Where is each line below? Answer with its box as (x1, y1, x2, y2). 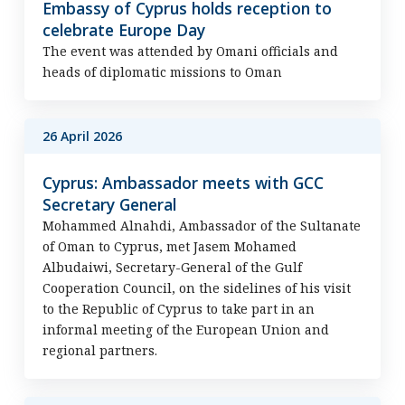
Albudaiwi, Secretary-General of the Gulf (42, 259, 302, 276)
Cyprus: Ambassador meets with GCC (42, 172, 324, 193)
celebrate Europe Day (42, 19, 205, 41)
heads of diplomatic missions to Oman (42, 63, 282, 80)
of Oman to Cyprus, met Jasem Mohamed (42, 238, 297, 255)
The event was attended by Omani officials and (42, 42, 338, 60)
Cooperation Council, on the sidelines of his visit (42, 279, 351, 297)
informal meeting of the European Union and (42, 321, 329, 338)
